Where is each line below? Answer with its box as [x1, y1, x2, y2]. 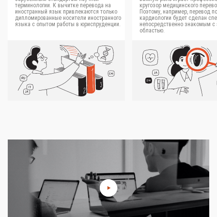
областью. [139, 27, 165, 34]
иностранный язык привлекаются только [15, 8, 117, 15]
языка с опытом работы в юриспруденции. [15, 21, 121, 28]
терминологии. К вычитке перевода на [15, 2, 111, 9]
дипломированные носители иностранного [15, 15, 121, 21]
